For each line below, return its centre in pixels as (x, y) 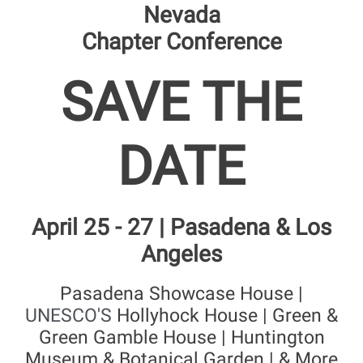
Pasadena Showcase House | (181, 294)
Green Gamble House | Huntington (181, 337)
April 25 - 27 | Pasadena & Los (181, 227)
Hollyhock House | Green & (227, 316)
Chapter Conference (181, 42)
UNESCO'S (71, 316)
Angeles (181, 254)
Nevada (181, 15)
